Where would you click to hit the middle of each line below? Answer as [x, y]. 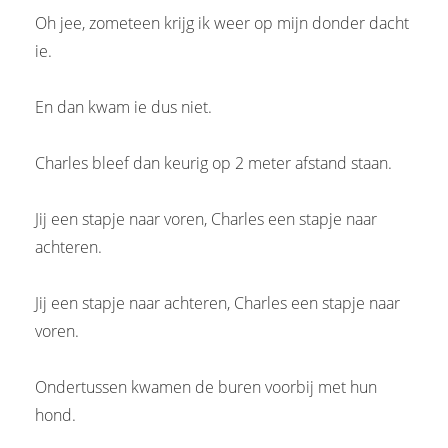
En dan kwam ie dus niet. [123, 106]
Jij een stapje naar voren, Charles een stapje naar [206, 218]
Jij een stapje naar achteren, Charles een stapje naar [217, 302]
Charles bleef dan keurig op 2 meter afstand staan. [213, 162]
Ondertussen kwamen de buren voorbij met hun [206, 386]
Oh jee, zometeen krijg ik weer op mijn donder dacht [222, 22]
